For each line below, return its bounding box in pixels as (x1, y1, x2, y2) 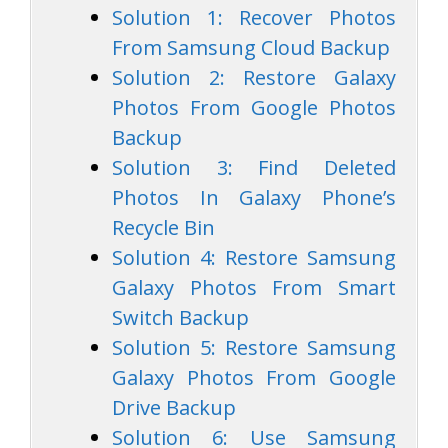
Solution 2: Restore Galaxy (112, 63, 396, 91)
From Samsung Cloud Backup (112, 33, 390, 61)
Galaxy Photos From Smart (112, 273, 396, 301)
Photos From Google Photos (112, 93, 396, 121)
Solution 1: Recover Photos (112, 3, 396, 31)
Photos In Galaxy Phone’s (112, 183, 396, 211)
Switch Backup (112, 303, 249, 331)
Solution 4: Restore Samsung (112, 243, 396, 271)
